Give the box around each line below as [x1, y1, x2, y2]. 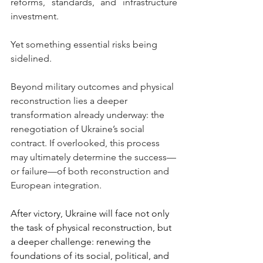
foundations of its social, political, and [11, 250, 171, 262]
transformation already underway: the [11, 109, 167, 121]
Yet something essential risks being [11, 39, 160, 50]
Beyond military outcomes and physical [11, 81, 176, 93]
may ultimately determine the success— [11, 151, 176, 163]
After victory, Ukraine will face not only [11, 208, 171, 220]
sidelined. [11, 53, 52, 65]
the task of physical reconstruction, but [11, 222, 174, 234]
